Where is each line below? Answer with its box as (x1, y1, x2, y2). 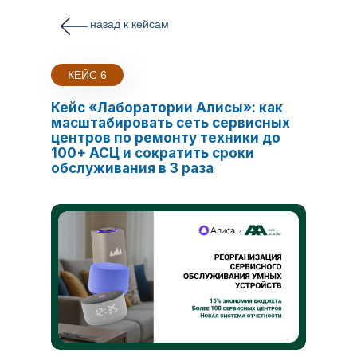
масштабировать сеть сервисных (51, 115, 290, 131)
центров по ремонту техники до (51, 130, 280, 146)
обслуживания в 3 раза (51, 160, 214, 176)
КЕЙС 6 (68, 68, 107, 81)
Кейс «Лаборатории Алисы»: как (51, 100, 283, 116)
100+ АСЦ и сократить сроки (51, 145, 254, 161)
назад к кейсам (90, 18, 169, 30)
